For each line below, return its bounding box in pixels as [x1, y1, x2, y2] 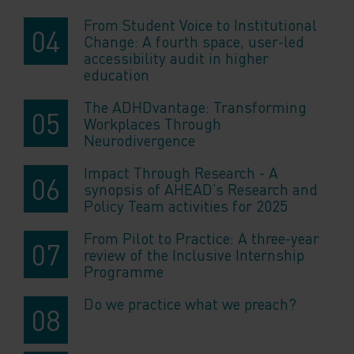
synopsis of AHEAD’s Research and [84, 179, 318, 200]
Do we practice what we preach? [84, 294, 296, 314]
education [84, 65, 149, 85]
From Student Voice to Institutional [84, 15, 317, 36]
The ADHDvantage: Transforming [84, 97, 307, 118]
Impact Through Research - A [84, 163, 278, 183]
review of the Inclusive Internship [84, 245, 304, 265]
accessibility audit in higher [84, 48, 269, 69]
